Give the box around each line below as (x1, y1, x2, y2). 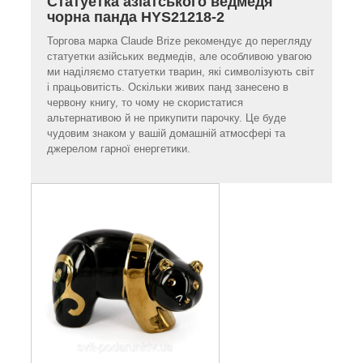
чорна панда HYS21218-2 (47, 8, 224, 25)
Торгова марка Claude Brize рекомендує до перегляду (47, 34, 312, 47)
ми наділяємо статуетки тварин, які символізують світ (47, 65, 314, 78)
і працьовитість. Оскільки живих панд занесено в (47, 80, 288, 93)
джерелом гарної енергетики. (47, 142, 190, 155)
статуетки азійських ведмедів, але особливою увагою (47, 49, 312, 62)
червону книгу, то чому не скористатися (47, 96, 243, 109)
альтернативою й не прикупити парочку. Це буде (47, 111, 286, 124)
